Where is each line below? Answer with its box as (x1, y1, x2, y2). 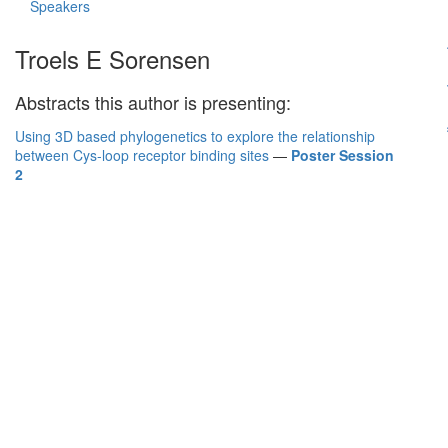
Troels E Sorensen (15, 41, 210, 76)
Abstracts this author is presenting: (15, 89, 291, 115)
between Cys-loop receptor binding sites (15, 145, 269, 165)
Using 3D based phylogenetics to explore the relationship (15, 126, 375, 146)
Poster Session (291, 145, 394, 165)
